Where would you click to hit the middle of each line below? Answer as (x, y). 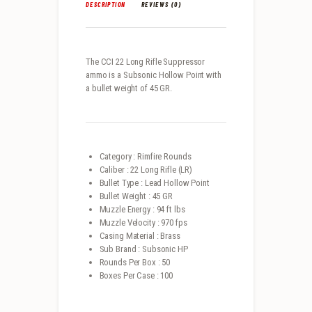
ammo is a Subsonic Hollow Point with (154, 75)
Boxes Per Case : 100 (136, 275)
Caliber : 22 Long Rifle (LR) (146, 169)
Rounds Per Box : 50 (135, 262)
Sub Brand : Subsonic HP (143, 249)
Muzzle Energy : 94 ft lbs (142, 209)
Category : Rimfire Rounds (145, 156)
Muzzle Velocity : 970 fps (143, 222)
